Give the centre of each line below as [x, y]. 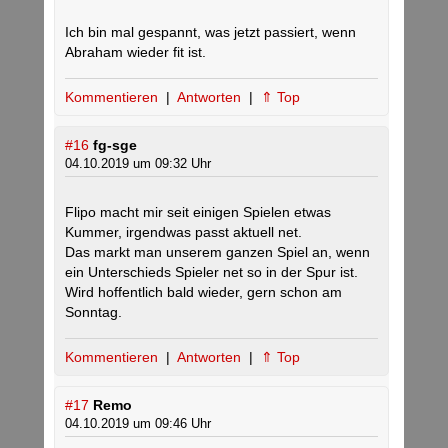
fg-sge [115, 145]
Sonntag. [93, 312]
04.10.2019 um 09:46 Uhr [138, 424]
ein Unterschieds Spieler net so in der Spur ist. [211, 272]
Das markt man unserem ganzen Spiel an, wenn [217, 252]
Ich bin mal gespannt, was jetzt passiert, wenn [210, 32]
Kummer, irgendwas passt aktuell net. [183, 232]
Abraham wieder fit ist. [135, 52]
